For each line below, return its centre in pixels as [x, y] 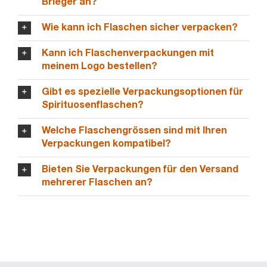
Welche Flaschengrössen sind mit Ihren [134, 131]
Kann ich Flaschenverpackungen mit [128, 53]
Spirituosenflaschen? [92, 106]
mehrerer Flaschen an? [97, 183]
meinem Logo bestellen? [99, 66]
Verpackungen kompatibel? [106, 145]
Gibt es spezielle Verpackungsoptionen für [142, 93]
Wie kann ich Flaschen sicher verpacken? [139, 28]
